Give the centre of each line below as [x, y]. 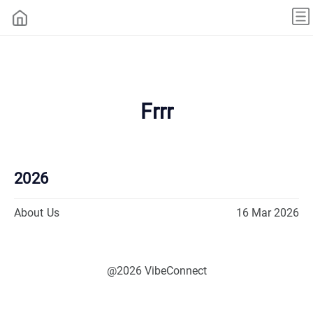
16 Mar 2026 [268, 212]
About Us [37, 212]
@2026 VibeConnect [156, 270]
